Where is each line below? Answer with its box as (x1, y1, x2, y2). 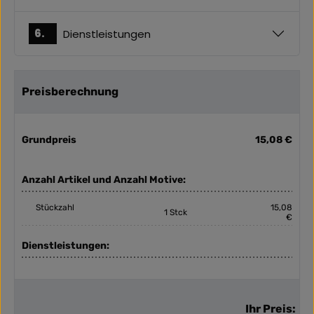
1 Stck (164, 207, 187, 218)
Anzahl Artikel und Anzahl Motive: (22, 174, 186, 186)
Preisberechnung (22, 85, 118, 99)
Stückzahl (36, 203, 74, 213)
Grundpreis (22, 134, 76, 146)
